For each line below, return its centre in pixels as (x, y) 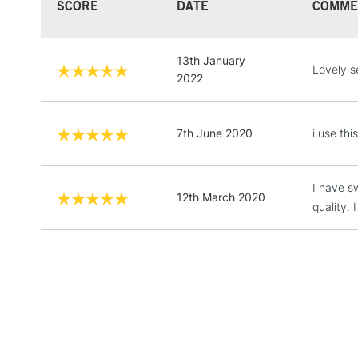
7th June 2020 (215, 133)
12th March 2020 (221, 197)
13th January (211, 60)
